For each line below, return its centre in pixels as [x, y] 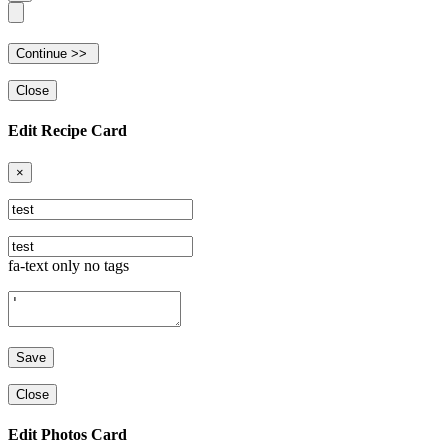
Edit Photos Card [67, 434]
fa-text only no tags [68, 265]
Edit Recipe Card [67, 131]
